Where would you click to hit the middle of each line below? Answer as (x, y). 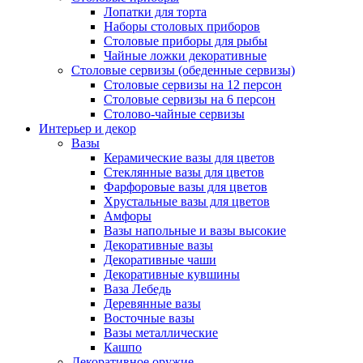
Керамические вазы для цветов (189, 158)
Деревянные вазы (152, 303)
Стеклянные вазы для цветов (184, 172)
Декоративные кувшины (172, 274)
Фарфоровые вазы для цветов (186, 187)
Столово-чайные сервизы (174, 114)
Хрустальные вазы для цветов (187, 201)
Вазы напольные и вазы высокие (195, 231)
